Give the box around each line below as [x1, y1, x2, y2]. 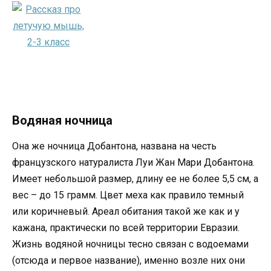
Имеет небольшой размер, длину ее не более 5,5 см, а [12, 172, 258, 184]
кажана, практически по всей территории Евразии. [12, 221, 240, 233]
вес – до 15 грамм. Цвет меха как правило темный [12, 189, 244, 201]
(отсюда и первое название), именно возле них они [12, 254, 245, 266]
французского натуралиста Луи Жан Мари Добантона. [12, 156, 255, 168]
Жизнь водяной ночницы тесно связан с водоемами [12, 238, 249, 250]
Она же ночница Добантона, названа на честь [12, 140, 217, 152]
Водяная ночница [12, 113, 113, 128]
